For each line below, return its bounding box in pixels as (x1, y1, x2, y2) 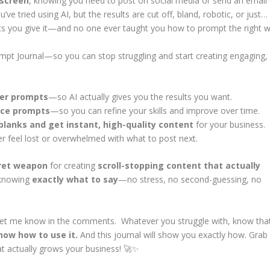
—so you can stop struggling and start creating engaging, (43, 49, 268, 61)
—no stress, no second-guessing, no (118, 174, 262, 186)
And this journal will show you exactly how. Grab (77, 228, 268, 240)
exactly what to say (31, 174, 118, 186)
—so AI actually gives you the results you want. (48, 90, 232, 102)
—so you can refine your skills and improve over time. (49, 104, 260, 116)
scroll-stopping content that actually (97, 160, 260, 172)
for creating (47, 160, 98, 172)
